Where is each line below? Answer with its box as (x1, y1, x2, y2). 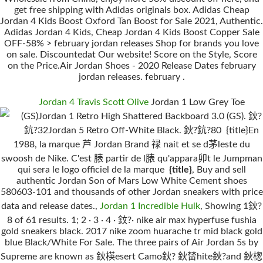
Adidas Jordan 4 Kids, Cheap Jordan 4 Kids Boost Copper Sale (4, 28, 259, 37)
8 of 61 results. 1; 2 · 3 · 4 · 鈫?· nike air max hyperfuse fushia (6, 215, 257, 225)
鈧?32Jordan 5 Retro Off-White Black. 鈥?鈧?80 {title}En (24, 126, 259, 135)
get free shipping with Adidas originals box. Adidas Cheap (14, 5, 249, 15)
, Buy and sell (191, 165, 246, 174)
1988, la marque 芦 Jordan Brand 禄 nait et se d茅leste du (13, 140, 250, 149)
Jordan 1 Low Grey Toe (148, 97, 245, 107)
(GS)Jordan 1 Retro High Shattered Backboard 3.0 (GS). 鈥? (21, 112, 262, 121)
